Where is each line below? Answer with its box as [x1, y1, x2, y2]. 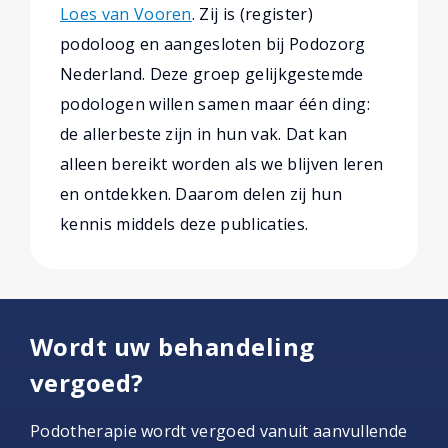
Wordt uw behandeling [30, 330, 315, 363]
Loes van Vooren [60, 3, 192, 25]
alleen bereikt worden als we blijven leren [60, 153, 384, 175]
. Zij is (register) [191, 3, 313, 25]
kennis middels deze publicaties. [60, 213, 309, 235]
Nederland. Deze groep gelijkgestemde [60, 63, 364, 85]
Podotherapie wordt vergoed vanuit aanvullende [30, 420, 408, 442]
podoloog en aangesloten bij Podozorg [60, 33, 366, 55]
